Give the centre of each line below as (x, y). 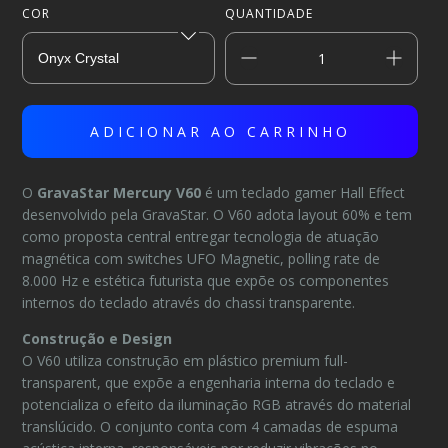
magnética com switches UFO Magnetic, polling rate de (201, 258)
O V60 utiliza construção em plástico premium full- (185, 360)
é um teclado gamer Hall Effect (303, 192)
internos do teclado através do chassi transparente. (189, 302)
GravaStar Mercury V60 (119, 192)
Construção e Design (97, 338)
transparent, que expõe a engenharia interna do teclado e (209, 382)
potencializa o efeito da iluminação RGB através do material (217, 404)
